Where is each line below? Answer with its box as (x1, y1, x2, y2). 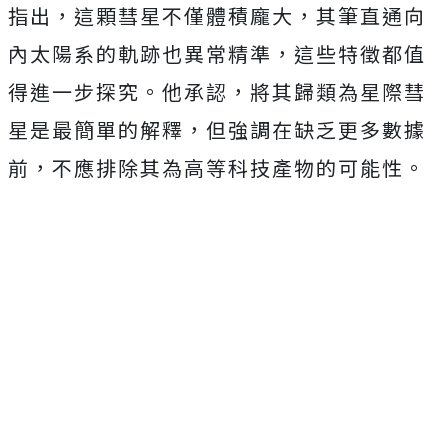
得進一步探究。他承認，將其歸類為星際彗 (8, 77, 426, 107)
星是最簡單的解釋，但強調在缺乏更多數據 (8, 115, 426, 145)
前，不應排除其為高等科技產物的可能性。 (8, 153, 426, 183)
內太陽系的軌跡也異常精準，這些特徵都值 (8, 39, 426, 69)
